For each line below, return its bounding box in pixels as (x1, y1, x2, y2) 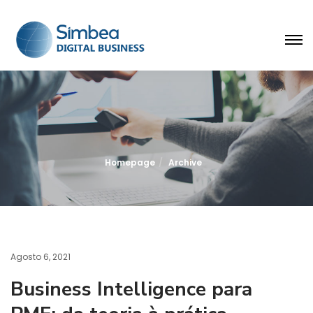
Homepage (104, 156, 155, 168)
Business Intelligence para (10, 276, 252, 303)
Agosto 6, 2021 (10, 251, 71, 263)
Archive (168, 156, 202, 168)
